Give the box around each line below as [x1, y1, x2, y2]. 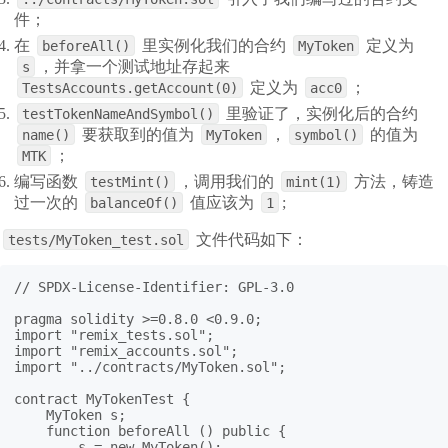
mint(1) [286, 173, 343, 190]
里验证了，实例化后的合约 [226, 105, 419, 122]
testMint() [90, 173, 171, 190]
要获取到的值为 [82, 126, 195, 143]
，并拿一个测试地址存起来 [38, 58, 231, 76]
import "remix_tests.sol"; [14, 326, 214, 343]
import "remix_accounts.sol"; [14, 342, 238, 359]
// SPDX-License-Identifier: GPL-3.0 [14, 278, 294, 295]
